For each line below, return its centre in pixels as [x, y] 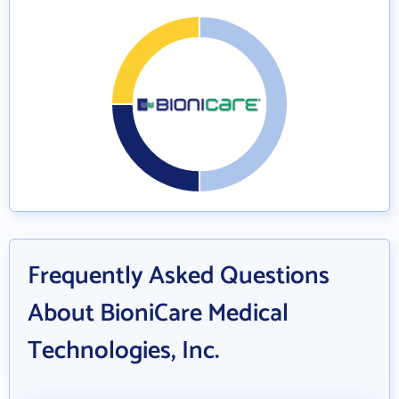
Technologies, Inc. [123, 350]
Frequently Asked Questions [179, 276]
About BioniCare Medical [158, 313]
